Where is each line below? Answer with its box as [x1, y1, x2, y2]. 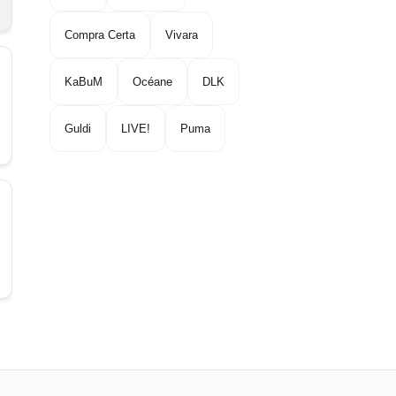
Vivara [165, 28, 198, 42]
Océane [133, 75, 172, 89]
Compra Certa [65, 28, 135, 42]
